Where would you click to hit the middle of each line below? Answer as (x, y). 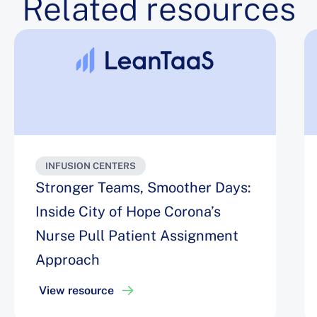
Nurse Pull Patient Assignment (137, 235)
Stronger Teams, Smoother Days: (143, 187)
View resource (76, 290)
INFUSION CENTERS (91, 166)
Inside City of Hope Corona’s (128, 211)
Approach (68, 259)
